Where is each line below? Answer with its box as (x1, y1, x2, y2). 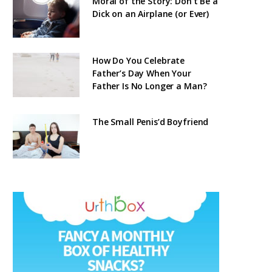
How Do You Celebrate (92, 54, 185, 66)
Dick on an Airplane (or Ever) (92, 7, 209, 19)
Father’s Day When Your (92, 67, 191, 79)
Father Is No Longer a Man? (92, 80, 207, 92)
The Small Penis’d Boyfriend (92, 115, 209, 127)
